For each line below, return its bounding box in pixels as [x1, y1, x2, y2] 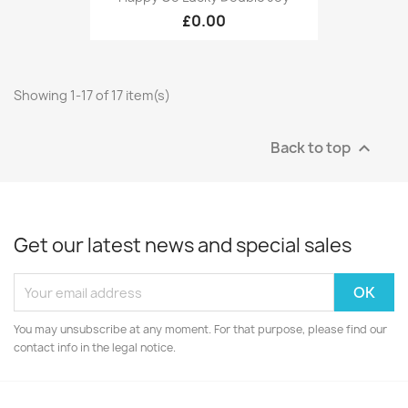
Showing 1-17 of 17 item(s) [14, 87, 170, 105]
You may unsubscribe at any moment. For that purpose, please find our [14, 321, 387, 338]
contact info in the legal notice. [14, 340, 176, 356]
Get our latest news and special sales [14, 232, 352, 260]
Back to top [270, 137, 353, 158]
